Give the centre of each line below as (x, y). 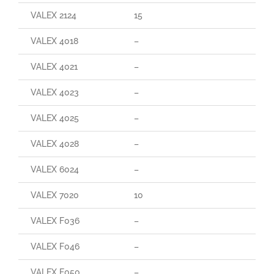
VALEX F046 (55, 246)
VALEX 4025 (54, 118)
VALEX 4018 (54, 41)
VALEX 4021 (54, 66)
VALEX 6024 (54, 169)
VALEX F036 (55, 220)
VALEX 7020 (54, 195)
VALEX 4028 (54, 143)
